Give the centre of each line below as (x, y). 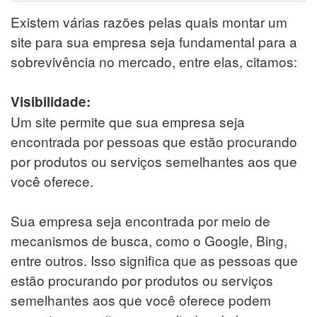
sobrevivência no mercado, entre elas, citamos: (154, 61)
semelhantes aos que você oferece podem (141, 299)
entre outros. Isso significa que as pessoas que (154, 260)
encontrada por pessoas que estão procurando (154, 141)
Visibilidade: (51, 101)
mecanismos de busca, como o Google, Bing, (149, 240)
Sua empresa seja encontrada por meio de (140, 220)
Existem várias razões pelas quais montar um (149, 21)
